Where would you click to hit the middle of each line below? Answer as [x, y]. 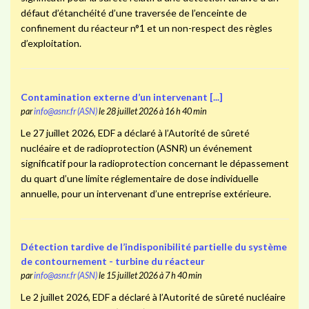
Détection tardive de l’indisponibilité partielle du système [153, 247]
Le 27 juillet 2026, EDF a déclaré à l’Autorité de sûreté [135, 132]
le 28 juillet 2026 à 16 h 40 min [152, 111]
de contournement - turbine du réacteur [112, 261]
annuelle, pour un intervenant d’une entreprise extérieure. [146, 193]
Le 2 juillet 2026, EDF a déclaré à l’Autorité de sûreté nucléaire [153, 297]
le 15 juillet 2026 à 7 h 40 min [149, 276]
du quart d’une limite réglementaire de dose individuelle [139, 178]
